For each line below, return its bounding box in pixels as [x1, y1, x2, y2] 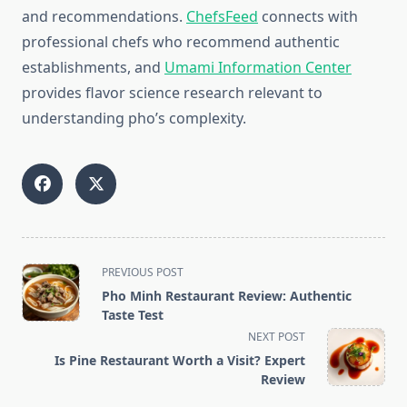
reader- [21, 347, 72, 368]
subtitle [21, 303, 73, 324]
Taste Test [102, 306, 164, 324]
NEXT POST [248, 329, 305, 345]
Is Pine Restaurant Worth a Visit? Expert [55, 352, 305, 370]
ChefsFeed [186, 6, 258, 27]
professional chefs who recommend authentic [22, 32, 340, 53]
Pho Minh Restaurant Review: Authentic [102, 287, 352, 305]
